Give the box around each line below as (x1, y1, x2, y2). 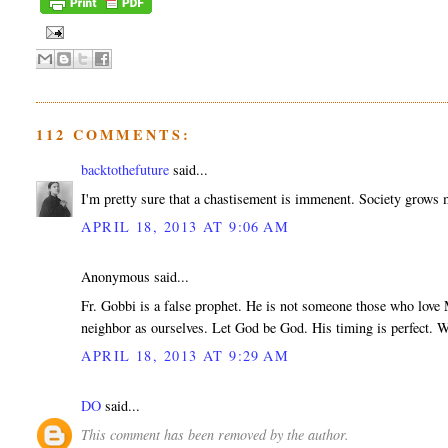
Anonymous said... (81, 267, 190, 287)
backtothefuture (81, 160, 170, 180)
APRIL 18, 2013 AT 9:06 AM (81, 217, 290, 237)
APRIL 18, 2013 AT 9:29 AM (81, 346, 290, 366)
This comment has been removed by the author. (81, 425, 350, 445)
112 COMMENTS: (36, 123, 191, 145)
